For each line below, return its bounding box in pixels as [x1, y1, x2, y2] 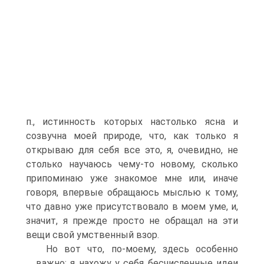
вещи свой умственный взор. [26, 229, 159, 240]
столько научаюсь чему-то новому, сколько [26, 159, 238, 170]
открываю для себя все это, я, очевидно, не [26, 144, 238, 156]
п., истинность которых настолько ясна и [26, 116, 238, 127]
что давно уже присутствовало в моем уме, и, [26, 201, 238, 212]
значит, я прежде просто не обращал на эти [26, 215, 238, 226]
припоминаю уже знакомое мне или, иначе [26, 173, 238, 184]
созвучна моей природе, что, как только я [26, 130, 238, 141]
